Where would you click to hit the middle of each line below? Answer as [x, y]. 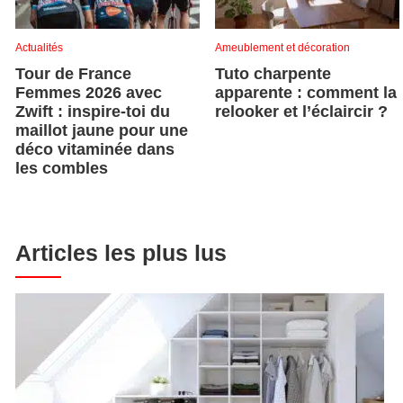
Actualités [39, 48]
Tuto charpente [273, 74]
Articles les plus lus [121, 253]
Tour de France [73, 74]
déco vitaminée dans [95, 150]
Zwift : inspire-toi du [93, 112]
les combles [62, 169]
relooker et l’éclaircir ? [301, 112]
